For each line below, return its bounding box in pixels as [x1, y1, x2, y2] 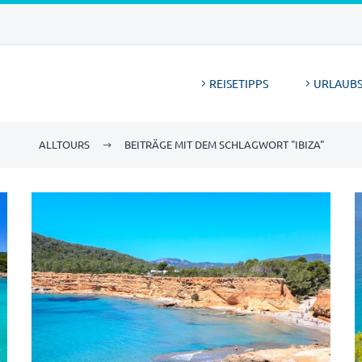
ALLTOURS [38, 137, 90, 151]
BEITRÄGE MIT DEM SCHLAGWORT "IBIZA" [124, 137, 324, 151]
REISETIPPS [209, 76, 268, 90]
